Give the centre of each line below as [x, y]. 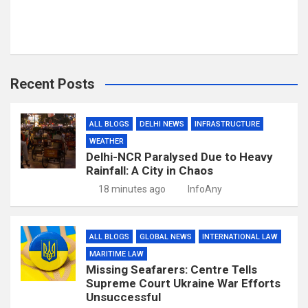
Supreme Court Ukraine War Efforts [183, 283]
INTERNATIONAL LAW [240, 237]
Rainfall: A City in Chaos [150, 170]
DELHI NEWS [162, 124]
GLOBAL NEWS [166, 237]
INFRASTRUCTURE [227, 124]
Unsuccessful [123, 297]
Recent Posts [53, 84]
